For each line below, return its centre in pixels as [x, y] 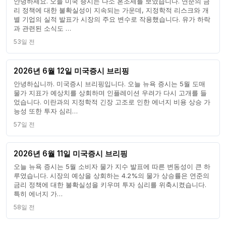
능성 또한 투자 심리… [46, 111]
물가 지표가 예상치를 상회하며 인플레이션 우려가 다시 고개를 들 [110, 93]
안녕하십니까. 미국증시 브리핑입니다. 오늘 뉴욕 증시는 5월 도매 [110, 83]
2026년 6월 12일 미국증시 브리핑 [72, 71]
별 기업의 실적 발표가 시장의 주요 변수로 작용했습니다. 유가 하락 [112, 19]
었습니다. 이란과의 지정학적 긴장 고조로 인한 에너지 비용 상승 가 [112, 102]
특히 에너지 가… [38, 193]
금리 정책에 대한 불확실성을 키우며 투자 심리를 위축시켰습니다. [110, 184]
